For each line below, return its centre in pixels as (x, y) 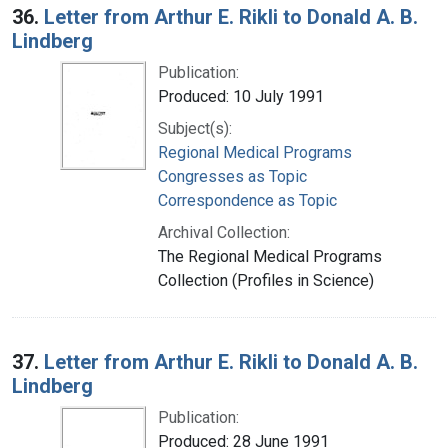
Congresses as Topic (232, 176)
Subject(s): (195, 128)
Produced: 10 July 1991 (241, 96)
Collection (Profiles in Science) (266, 280)
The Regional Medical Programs (270, 256)
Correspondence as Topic (247, 200)
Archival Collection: (224, 232)
